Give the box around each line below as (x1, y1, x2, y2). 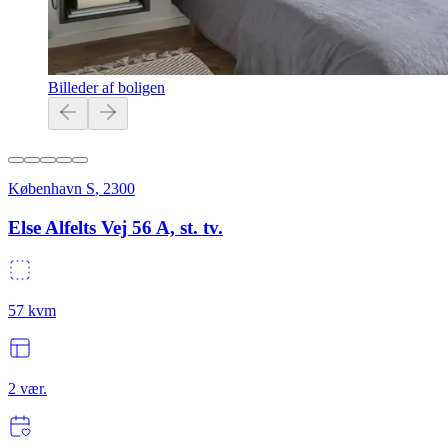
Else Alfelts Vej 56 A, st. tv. (8, 216, 223, 238)
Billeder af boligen (48, 79, 165, 97)
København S (8, 180, 95, 198)
